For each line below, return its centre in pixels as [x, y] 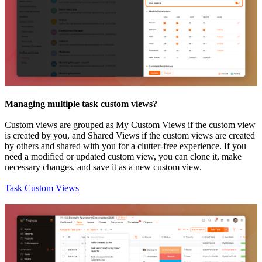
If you [235, 146]
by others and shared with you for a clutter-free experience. [114, 146]
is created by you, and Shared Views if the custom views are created [130, 135]
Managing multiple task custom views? [81, 104]
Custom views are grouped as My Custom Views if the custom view [130, 125]
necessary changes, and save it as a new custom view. [103, 167]
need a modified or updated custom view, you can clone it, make [123, 156]
